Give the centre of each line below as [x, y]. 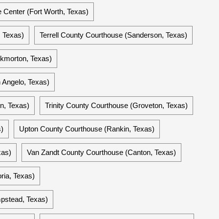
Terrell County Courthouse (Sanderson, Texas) [113, 35]
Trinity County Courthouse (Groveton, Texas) [116, 105]
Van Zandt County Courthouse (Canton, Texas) [101, 152]
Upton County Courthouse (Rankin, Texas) [87, 129]
